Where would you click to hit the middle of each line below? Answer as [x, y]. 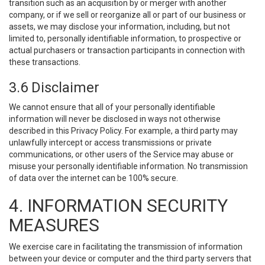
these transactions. [45, 62]
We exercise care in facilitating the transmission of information [126, 247]
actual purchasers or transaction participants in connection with [127, 50]
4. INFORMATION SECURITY [118, 206]
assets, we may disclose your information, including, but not [119, 27]
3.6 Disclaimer [54, 88]
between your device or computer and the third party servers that [130, 258]
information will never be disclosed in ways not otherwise [115, 119]
